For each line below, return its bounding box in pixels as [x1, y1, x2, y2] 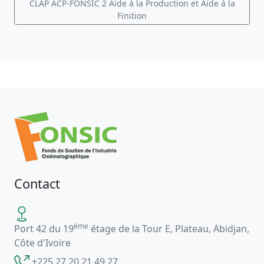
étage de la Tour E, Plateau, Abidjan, [88, 222, 249, 235]
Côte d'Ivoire [14, 236, 71, 249]
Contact [14, 175, 60, 193]
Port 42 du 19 [14, 222, 74, 235]
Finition [117, 10, 147, 21]
